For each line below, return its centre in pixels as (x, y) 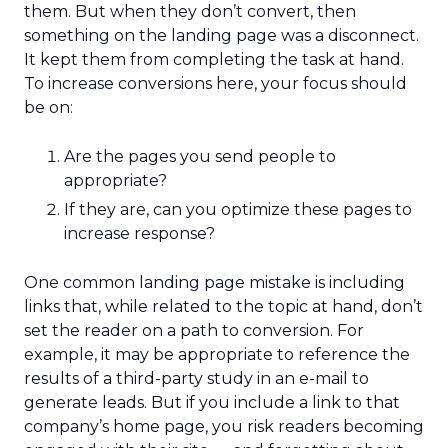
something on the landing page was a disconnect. (221, 35)
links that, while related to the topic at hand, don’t (223, 306)
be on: (48, 107)
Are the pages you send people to (200, 156)
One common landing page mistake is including (214, 282)
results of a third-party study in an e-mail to (196, 378)
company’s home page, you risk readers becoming (224, 426)
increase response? (139, 233)
